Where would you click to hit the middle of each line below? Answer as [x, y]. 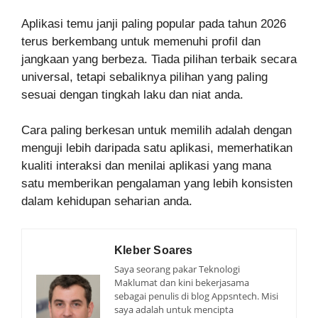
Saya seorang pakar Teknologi [177, 269]
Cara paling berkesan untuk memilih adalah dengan [157, 130]
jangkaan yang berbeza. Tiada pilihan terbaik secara [159, 59]
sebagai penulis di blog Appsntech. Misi [196, 296]
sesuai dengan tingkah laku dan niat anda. [132, 94]
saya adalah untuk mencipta [174, 309]
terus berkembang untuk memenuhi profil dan [141, 41]
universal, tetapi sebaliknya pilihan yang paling [144, 77]
